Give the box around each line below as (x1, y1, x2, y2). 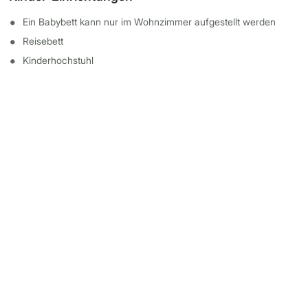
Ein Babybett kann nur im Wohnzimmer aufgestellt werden (23, 16, 276, 27)
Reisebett (23, 35, 64, 47)
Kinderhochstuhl (23, 54, 94, 66)
